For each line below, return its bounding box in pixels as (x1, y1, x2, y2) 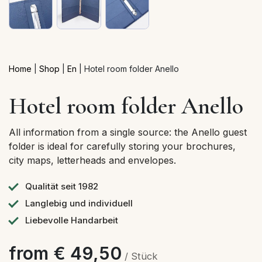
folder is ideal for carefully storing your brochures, (9, 140, 236, 153)
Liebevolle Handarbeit (25, 215, 118, 226)
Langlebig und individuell (25, 198, 133, 209)
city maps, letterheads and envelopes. (9, 154, 176, 167)
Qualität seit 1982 (25, 181, 98, 192)
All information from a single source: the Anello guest (9, 126, 247, 139)
